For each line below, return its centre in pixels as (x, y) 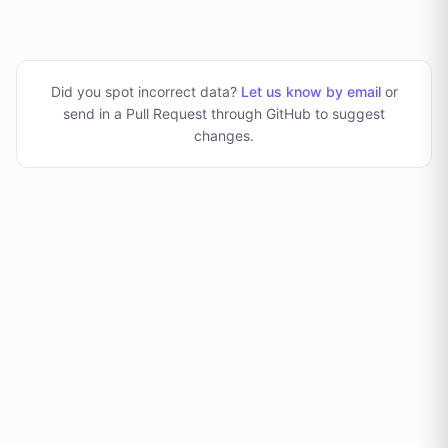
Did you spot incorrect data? (145, 92)
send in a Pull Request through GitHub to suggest (224, 114)
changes (222, 136)
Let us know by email (310, 92)
